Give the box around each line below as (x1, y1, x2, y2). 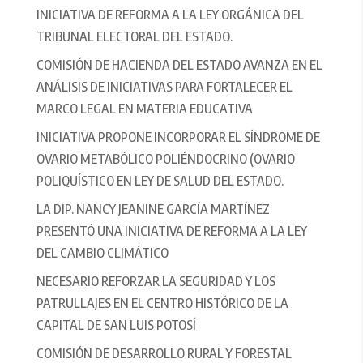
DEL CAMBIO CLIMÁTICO (36, 245, 169, 262)
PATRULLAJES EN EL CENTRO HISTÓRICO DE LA (36, 295, 288, 312)
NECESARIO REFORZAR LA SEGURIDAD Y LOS (36, 273, 275, 290)
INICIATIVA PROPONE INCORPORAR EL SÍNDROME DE (36, 129, 320, 146)
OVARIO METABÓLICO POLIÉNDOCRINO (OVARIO (36, 151, 295, 168)
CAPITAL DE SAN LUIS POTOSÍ (36, 317, 196, 334)
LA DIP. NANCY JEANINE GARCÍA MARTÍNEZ (36, 201, 270, 218)
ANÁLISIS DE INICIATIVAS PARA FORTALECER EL (36, 79, 293, 96)
